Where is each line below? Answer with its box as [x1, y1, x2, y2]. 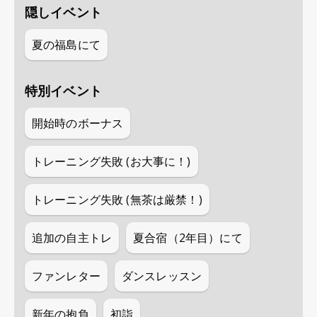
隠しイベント [25, 4, 102, 21]
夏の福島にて [32, 37, 100, 52]
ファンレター [32, 268, 100, 284]
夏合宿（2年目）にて [133, 230, 243, 246]
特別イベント [25, 82, 102, 99]
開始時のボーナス [32, 115, 124, 131]
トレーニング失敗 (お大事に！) [32, 154, 191, 169]
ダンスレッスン [121, 268, 202, 284]
